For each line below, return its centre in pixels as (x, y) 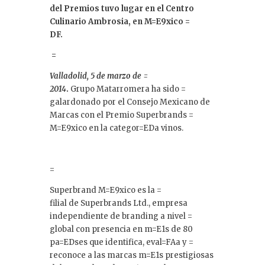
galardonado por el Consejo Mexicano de (130, 102)
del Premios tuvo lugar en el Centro (122, 8)
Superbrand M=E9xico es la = (106, 190)
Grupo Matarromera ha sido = (127, 89)
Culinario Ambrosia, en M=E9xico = (120, 21)
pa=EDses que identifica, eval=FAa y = (122, 242)
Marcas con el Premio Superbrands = (122, 115)
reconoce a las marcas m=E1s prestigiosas (132, 255)
